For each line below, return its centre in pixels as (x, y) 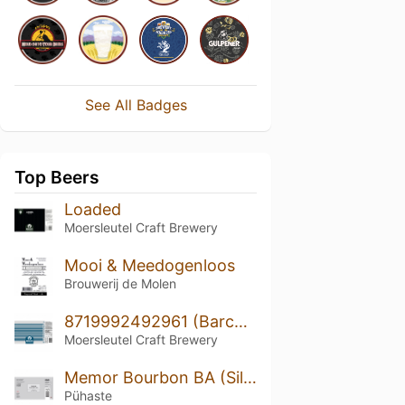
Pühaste (88, 395)
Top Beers (57, 177)
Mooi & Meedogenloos (149, 265)
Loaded (92, 209)
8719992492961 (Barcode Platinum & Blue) (240, 321)
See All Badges (136, 105)
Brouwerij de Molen (120, 283)
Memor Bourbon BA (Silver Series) (250, 377)
